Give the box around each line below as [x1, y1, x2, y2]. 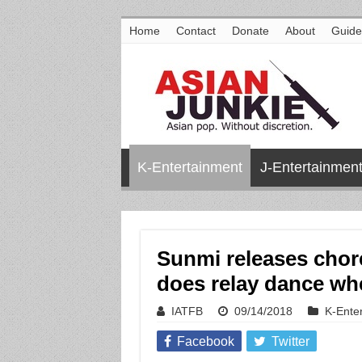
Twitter [271, 335, 309, 348]
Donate [231, 24, 269, 37]
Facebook [176, 335, 234, 348]
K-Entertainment [137, 159, 242, 175]
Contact [175, 24, 216, 37]
